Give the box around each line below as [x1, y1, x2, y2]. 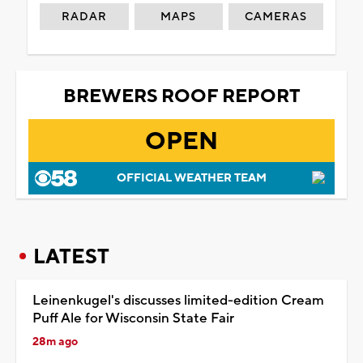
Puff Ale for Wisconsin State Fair [32, 309, 234, 327]
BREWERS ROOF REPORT [62, 83, 301, 109]
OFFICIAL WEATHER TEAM [116, 170, 267, 186]
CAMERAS [245, 9, 308, 24]
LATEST [33, 243, 109, 270]
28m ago [32, 334, 78, 349]
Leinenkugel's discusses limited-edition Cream [32, 291, 324, 310]
